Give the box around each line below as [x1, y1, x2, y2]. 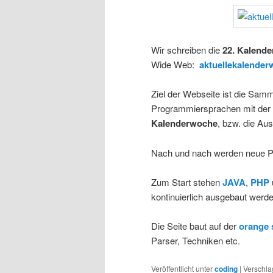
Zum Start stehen [151, 175, 222, 189]
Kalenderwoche [151, 116, 218, 130]
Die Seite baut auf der [151, 219, 239, 233]
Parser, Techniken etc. [151, 234, 240, 247]
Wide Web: [151, 57, 199, 71]
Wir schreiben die [151, 43, 222, 56]
